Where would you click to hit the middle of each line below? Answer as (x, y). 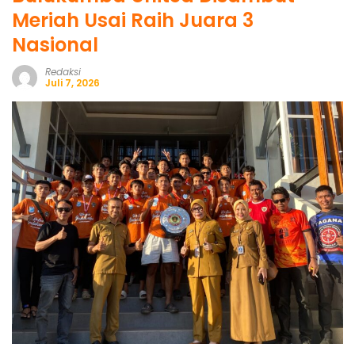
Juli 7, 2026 (73, 83)
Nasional (55, 45)
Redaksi (63, 72)
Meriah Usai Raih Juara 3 (133, 21)
